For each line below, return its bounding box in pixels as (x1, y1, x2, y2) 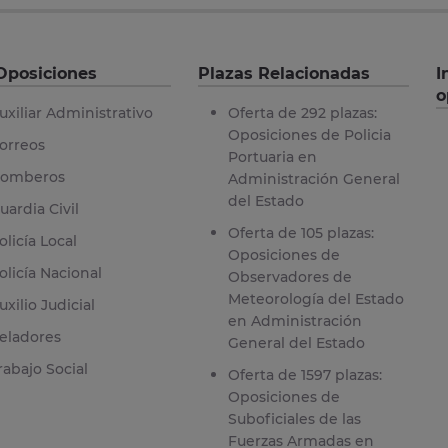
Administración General (227, 169, 400, 188)
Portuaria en (227, 147, 317, 166)
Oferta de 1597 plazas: (227, 365, 382, 384)
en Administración (227, 311, 362, 330)
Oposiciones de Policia (227, 125, 391, 144)
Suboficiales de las (227, 409, 361, 428)
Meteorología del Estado (227, 289, 404, 308)
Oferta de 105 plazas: (227, 223, 374, 242)
